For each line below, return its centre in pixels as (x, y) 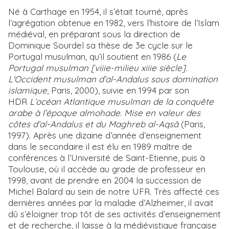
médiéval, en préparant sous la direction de (94, 34)
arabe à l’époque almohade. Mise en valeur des (104, 113)
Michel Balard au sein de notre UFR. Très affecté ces (114, 192)
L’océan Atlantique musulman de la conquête (122, 102)
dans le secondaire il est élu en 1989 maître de (100, 147)
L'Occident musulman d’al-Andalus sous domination (113, 79)
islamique (28, 90)
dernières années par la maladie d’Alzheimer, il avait (111, 203)
